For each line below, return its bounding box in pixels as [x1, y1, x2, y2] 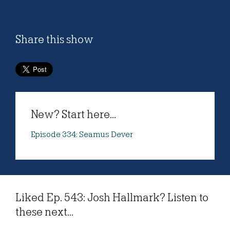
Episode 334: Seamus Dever [31, 130, 133, 140]
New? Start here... [31, 108, 116, 121]
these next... [15, 206, 73, 219]
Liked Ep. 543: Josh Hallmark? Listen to [15, 191, 208, 204]
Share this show [15, 33, 93, 46]
